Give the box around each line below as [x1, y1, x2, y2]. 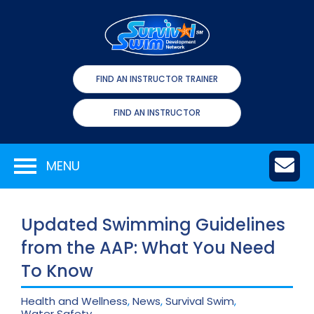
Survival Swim [165, 294, 234, 309]
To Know [21, 259, 93, 283]
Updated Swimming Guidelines [21, 213, 285, 237]
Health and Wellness [21, 294, 128, 309]
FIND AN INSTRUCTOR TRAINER [96, 73, 218, 86]
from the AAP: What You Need [21, 236, 275, 260]
